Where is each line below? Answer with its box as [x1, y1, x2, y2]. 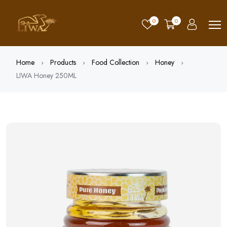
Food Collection [92, 57, 139, 67]
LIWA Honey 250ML [16, 70, 77, 81]
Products [50, 57, 76, 67]
